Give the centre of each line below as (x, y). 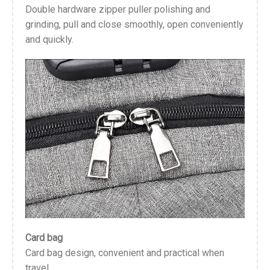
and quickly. (49, 40)
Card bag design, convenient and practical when (125, 253)
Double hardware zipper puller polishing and (118, 10)
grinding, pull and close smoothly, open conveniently (134, 25)
